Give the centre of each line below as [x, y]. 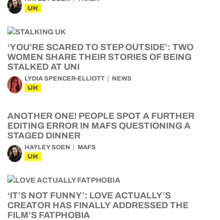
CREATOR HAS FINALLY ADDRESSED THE [98, 205]
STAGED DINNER [44, 136]
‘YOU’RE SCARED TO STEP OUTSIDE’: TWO [100, 47]
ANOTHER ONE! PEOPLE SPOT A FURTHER [101, 116]
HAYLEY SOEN [47, 147]
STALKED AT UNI [43, 67]
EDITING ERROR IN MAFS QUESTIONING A [99, 126]
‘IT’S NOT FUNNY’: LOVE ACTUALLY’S [89, 195]
